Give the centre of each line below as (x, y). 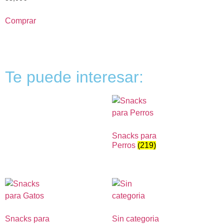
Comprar (20, 21)
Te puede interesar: (74, 77)
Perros (125, 145)
